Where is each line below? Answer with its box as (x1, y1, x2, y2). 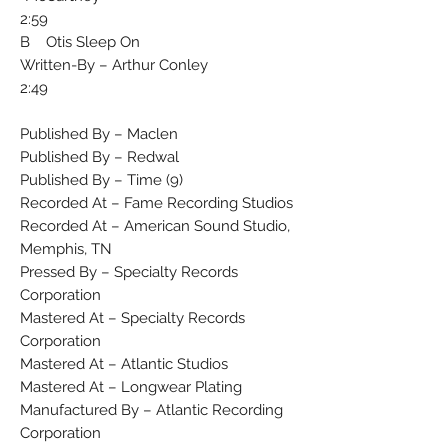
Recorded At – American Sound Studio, (20, 216, 290, 235)
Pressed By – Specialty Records (20, 262, 238, 281)
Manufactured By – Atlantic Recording (20, 400, 283, 419)
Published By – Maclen (20, 124, 178, 143)
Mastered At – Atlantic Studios (20, 354, 228, 373)
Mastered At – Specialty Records (20, 308, 245, 327)
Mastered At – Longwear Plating (20, 377, 242, 396)
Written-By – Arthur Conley (20, 55, 208, 74)
